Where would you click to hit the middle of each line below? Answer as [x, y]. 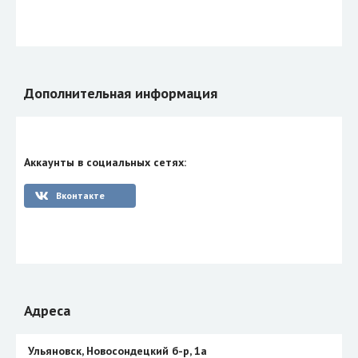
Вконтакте [80, 195]
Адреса [47, 310]
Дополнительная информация [121, 93]
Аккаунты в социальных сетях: [105, 162]
